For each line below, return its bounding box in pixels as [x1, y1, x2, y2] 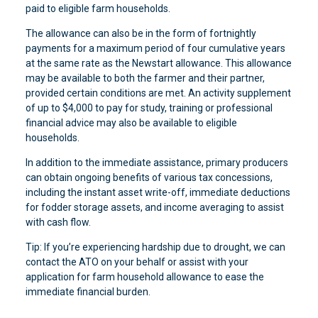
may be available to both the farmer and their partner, [25, 72, 265, 84]
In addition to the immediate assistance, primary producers [25, 157, 288, 168]
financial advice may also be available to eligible [25, 117, 237, 128]
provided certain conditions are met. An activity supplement [25, 87, 291, 99]
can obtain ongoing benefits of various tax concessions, [25, 172, 273, 183]
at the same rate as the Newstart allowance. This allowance [25, 57, 292, 69]
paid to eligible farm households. [25, 3, 170, 14]
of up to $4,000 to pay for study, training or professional [25, 102, 273, 114]
